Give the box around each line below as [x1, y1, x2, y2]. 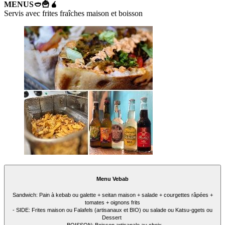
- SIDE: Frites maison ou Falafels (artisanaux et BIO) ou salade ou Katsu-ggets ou [13, 207, 212, 213]
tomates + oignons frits [85, 199, 140, 206]
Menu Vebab [96, 175, 129, 182]
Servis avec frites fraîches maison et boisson [4, 9, 143, 18]
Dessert [102, 214, 123, 221]
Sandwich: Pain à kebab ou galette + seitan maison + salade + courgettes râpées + [12, 192, 213, 198]
